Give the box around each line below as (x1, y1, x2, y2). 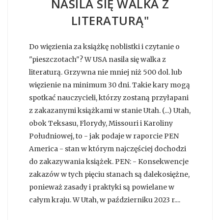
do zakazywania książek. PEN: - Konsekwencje (29, 157, 189, 166)
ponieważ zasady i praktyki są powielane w (29, 182, 174, 192)
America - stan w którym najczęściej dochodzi (29, 144, 186, 153)
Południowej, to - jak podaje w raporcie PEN (29, 131, 179, 140)
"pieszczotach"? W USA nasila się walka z (29, 55, 166, 64)
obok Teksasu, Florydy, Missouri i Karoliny (29, 118, 173, 128)
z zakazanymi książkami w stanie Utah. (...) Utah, (29, 106, 191, 115)
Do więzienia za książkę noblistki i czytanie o (29, 42, 180, 51)
